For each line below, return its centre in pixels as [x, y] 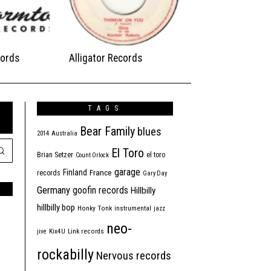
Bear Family [107, 132]
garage [127, 172]
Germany [54, 190]
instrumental [133, 209]
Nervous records [134, 256]
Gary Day [155, 174]
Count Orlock [92, 155]
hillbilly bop [56, 208]
